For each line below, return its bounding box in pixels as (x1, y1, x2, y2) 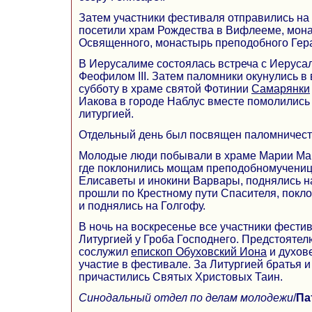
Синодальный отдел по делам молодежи (79, 291, 293, 304)
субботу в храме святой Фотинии (79, 82, 251, 95)
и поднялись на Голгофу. (79, 199, 205, 212)
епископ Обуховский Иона (131, 245, 267, 258)
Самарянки (251, 82, 310, 95)
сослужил (79, 245, 131, 258)
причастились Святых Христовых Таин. (79, 270, 283, 283)
